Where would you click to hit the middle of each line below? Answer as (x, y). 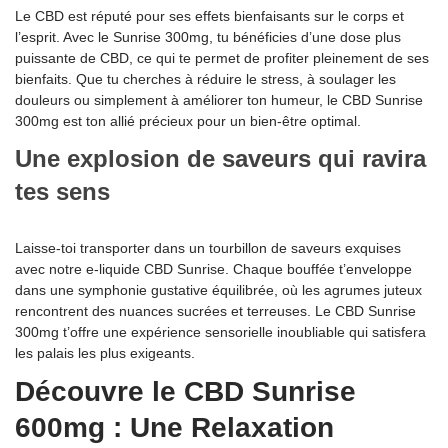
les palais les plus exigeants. (105, 353)
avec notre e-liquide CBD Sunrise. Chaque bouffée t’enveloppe (213, 269)
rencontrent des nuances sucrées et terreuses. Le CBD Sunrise (215, 311)
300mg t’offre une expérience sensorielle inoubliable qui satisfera (220, 332)
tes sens (62, 192)
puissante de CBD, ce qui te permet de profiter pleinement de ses (222, 58)
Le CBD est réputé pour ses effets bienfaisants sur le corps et (209, 16)
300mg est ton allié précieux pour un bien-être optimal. (188, 121)
